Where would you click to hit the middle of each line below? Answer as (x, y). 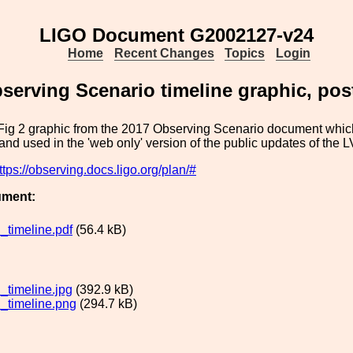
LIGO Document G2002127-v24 (176, 35)
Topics (245, 53)
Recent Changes (164, 53)
